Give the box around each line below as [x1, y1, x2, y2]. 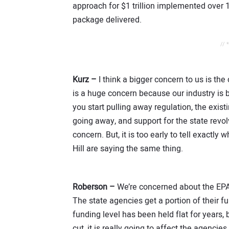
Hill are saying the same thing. [73, 143, 183, 155]
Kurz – [73, 74, 97, 86]
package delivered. [73, 14, 142, 27]
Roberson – [73, 180, 115, 193]
